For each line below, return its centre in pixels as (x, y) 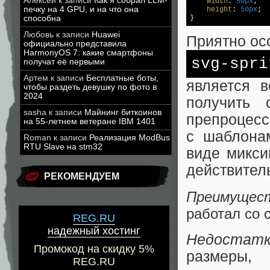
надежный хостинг (94, 231)
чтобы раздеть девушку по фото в (90, 87)
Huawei (106, 35)
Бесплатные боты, (122, 78)
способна (42, 18)
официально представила (75, 44)
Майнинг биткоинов (123, 112)
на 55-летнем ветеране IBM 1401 (89, 121)
